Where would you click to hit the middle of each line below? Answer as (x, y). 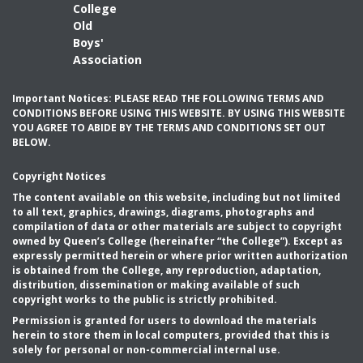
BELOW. (32, 142)
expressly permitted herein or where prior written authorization (180, 256)
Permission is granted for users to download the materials (164, 320)
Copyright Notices (59, 176)
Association (107, 60)
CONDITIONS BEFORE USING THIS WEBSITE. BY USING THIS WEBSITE (179, 113)
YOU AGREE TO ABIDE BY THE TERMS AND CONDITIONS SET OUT (169, 128)
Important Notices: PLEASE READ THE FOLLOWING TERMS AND (168, 98)
